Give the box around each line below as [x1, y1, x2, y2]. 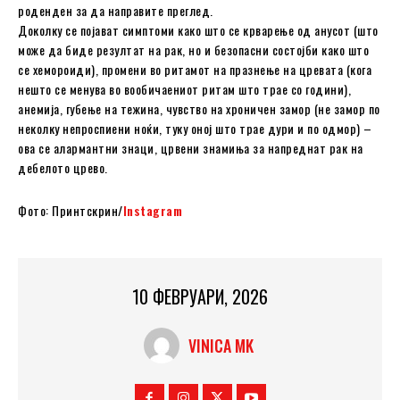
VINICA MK [188, 334, 254, 358]
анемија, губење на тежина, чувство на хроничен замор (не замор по [18, 99, 380, 119]
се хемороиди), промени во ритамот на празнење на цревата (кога [18, 60, 371, 79]
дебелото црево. [18, 158, 108, 178]
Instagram [122, 201, 182, 221]
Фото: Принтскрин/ [18, 201, 123, 221]
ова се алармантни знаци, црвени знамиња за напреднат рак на [18, 138, 363, 158]
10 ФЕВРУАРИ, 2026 [132, 283, 268, 311]
